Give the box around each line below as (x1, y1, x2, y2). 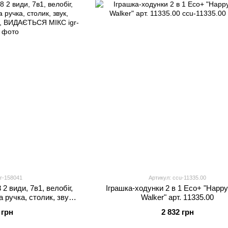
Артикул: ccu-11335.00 (149, 174, 207, 181)
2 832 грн (161, 207, 194, 216)
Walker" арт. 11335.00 (141, 192, 214, 202)
